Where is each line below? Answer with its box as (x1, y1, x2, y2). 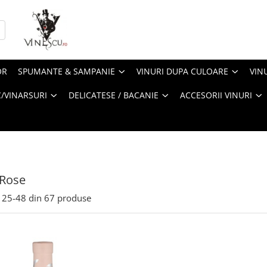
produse (57, 192, 91, 204)
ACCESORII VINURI (180, 89, 252, 101)
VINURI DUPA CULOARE (136, 66, 228, 77)
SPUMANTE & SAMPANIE (18, 66, 115, 77)
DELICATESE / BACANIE (69, 89, 159, 101)
